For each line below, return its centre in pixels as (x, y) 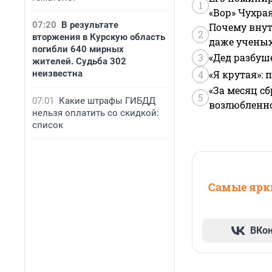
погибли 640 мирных (78, 49)
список (48, 125)
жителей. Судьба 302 (79, 61)
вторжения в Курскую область (99, 37)
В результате (90, 25)
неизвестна (57, 73)
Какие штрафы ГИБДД (107, 101)
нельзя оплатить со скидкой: (96, 113)
